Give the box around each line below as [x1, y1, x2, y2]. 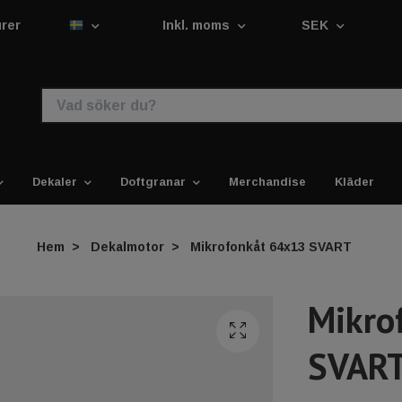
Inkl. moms [162, 18, 233, 32]
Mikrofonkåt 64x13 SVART [186, 239, 352, 254]
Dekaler [32, 175, 77, 188]
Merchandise [229, 175, 306, 188]
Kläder [335, 175, 374, 188]
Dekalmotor [90, 239, 164, 254]
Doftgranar [120, 175, 186, 188]
